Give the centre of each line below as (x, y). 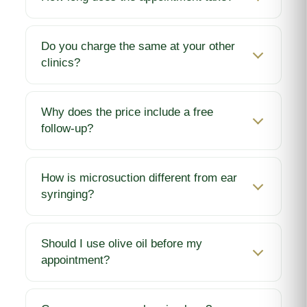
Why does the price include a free (127, 112)
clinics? (61, 63)
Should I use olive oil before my (122, 244)
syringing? (68, 195)
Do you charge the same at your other (138, 47)
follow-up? (67, 129)
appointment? (76, 260)
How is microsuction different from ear (139, 178)
